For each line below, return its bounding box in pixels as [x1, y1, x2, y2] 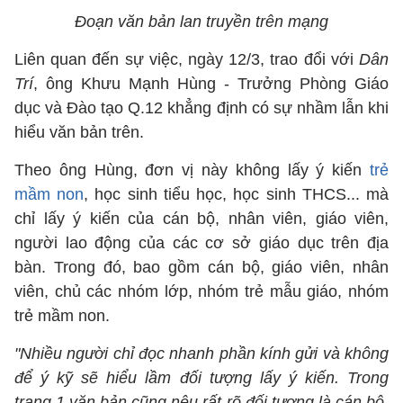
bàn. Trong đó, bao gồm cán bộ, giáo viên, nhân [14, 258, 389, 276]
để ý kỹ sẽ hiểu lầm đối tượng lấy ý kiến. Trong [14, 369, 389, 387]
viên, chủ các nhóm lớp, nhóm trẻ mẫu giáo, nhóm [14, 282, 389, 300]
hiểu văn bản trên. [14, 123, 144, 141]
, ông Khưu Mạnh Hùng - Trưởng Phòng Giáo [33, 75, 389, 93]
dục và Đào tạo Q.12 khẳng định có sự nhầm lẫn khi [14, 99, 389, 117]
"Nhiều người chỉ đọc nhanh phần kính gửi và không [14, 345, 389, 363]
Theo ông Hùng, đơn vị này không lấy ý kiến [14, 161, 370, 179]
